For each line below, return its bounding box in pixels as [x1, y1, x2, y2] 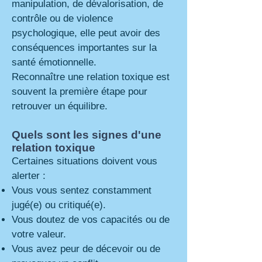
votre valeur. [12, 229, 66, 240]
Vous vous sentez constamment [12, 185, 151, 196]
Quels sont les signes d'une [12, 129, 161, 141]
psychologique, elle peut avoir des [12, 27, 160, 39]
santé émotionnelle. [12, 57, 96, 68]
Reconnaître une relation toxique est [12, 71, 170, 82]
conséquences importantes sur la [12, 42, 157, 53]
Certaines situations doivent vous [12, 156, 157, 167]
